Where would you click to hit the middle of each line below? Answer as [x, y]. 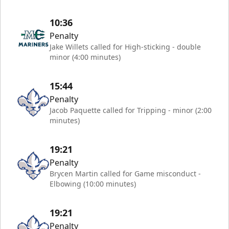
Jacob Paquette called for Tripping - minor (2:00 [131, 110]
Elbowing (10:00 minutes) [93, 184]
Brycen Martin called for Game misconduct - [125, 173]
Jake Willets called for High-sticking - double [125, 47]
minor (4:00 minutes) [85, 57]
